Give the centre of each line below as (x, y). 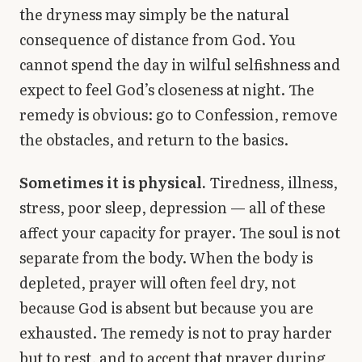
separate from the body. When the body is (166, 257)
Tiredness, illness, (272, 182)
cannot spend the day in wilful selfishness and (180, 64)
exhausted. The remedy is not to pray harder (176, 332)
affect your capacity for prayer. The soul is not (180, 232)
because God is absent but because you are (166, 307)
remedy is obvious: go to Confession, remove (179, 114)
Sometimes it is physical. (113, 182)
